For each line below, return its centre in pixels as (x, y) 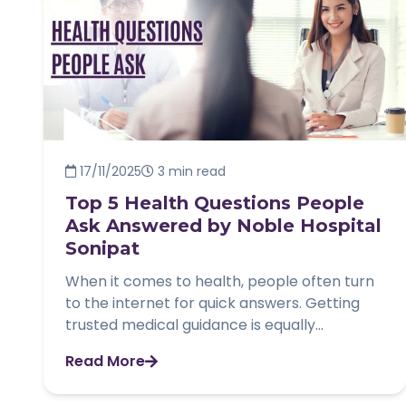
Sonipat (102, 249)
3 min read (190, 172)
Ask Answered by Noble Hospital (223, 226)
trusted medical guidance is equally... (194, 325)
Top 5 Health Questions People (215, 203)
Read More (105, 362)
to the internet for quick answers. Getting (213, 304)
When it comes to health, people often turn (220, 282)
